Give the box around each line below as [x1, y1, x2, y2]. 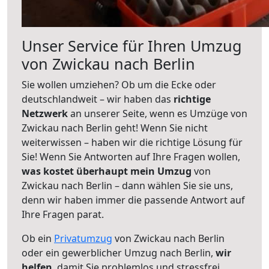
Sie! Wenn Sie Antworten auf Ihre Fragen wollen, [22, 150, 240, 163]
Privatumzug [54, 232, 112, 245]
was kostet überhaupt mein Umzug [22, 165, 192, 178]
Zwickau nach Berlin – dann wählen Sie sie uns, [22, 179, 233, 192]
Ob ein [22, 232, 54, 245]
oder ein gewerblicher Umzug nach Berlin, [22, 246, 216, 259]
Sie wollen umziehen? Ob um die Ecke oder [22, 78, 216, 91]
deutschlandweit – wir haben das [22, 92, 174, 106]
